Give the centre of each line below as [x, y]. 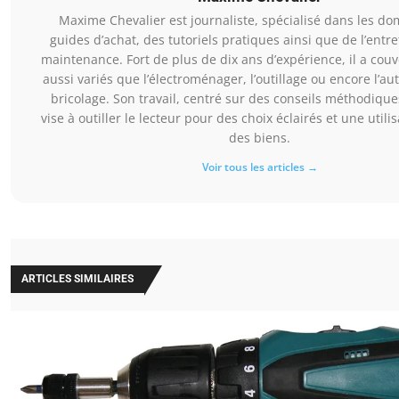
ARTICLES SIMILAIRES [77, 279]
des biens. [260, 138]
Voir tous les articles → [260, 167]
